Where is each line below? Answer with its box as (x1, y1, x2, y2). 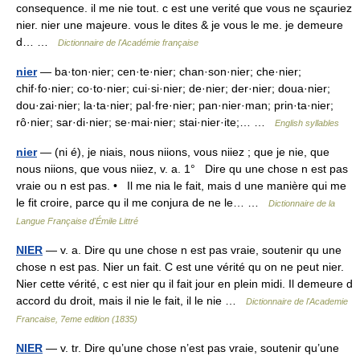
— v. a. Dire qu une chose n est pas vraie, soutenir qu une (43, 243, 342, 256)
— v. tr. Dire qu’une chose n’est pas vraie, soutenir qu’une (43, 342, 339, 354)
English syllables (275, 118, 339, 128)
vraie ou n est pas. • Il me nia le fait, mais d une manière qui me (16, 179, 346, 192)
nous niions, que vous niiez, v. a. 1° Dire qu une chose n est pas (16, 162, 348, 175)
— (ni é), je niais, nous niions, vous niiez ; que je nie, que (37, 145, 329, 158)
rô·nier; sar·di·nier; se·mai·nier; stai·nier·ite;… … (16, 116, 275, 129)
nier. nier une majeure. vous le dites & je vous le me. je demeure (16, 18, 343, 31)
